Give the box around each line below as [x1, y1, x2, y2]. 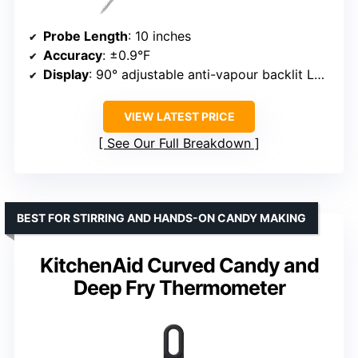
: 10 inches [128, 27, 191, 44]
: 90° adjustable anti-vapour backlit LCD [89, 66, 314, 82]
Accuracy [43, 46, 102, 63]
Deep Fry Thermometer [73, 275, 285, 300]
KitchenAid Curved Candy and [39, 253, 319, 277]
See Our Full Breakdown [107, 134, 251, 151]
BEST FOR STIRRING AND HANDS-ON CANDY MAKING [17, 210, 306, 225]
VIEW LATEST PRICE [123, 109, 235, 123]
